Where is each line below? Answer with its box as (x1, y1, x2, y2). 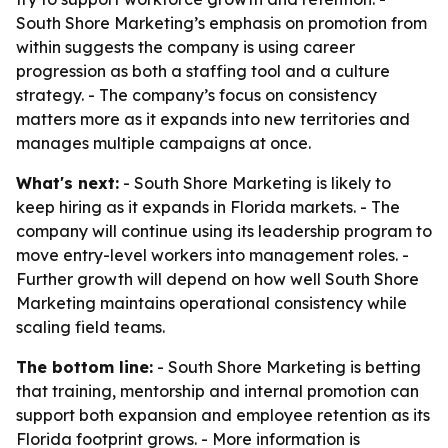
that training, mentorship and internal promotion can (16, 381, 419, 401)
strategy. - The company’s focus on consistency (16, 85, 377, 105)
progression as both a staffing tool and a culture (16, 61, 390, 81)
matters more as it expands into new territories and (16, 109, 410, 129)
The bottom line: (16, 357, 153, 377)
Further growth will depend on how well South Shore (16, 269, 419, 289)
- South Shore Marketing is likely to (119, 173, 391, 193)
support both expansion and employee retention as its (16, 405, 430, 425)
